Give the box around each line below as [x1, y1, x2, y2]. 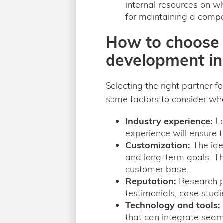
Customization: [125, 139, 190, 151]
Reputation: [125, 175, 176, 187]
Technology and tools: [125, 199, 220, 211]
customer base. [125, 163, 188, 175]
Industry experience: [125, 115, 213, 127]
